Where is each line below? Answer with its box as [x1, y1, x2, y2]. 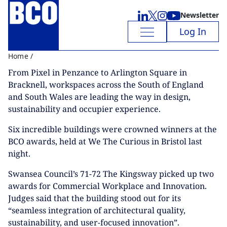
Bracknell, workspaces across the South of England [8, 79, 204, 90]
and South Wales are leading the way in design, [8, 91, 191, 102]
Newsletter [180, 10, 219, 20]
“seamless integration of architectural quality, [8, 205, 185, 216]
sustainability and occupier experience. [8, 103, 161, 115]
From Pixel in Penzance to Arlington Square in [8, 67, 187, 78]
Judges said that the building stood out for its [8, 193, 181, 204]
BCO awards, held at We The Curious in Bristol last [8, 136, 202, 147]
